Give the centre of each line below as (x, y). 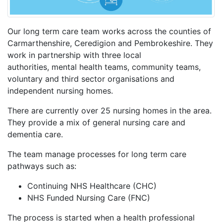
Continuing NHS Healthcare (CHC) (92, 186)
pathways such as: (43, 166)
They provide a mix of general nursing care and (96, 123)
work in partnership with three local (74, 55)
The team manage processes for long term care (97, 154)
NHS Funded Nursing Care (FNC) (90, 198)
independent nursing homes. (60, 91)
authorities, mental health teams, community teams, (104, 67)
